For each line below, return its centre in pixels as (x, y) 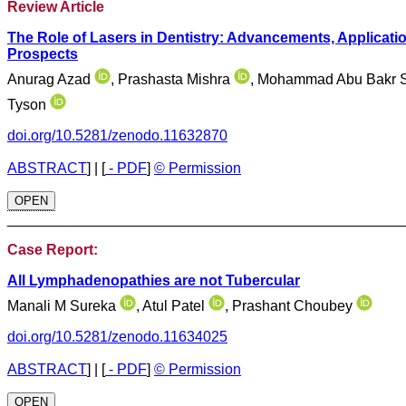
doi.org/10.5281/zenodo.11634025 (117, 337)
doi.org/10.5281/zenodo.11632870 (117, 135)
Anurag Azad (51, 79)
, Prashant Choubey (290, 306)
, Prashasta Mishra (172, 79)
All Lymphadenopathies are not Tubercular (154, 280)
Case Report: (53, 250)
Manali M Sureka (63, 306)
